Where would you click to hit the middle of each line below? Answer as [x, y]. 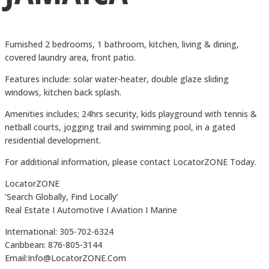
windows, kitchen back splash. [63, 92]
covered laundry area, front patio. [70, 57]
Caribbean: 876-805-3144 [53, 244]
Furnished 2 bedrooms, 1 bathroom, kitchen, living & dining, [122, 44]
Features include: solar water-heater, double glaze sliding [117, 79]
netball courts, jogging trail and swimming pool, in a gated [120, 127]
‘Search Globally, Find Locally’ [62, 196]
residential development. [53, 140]
